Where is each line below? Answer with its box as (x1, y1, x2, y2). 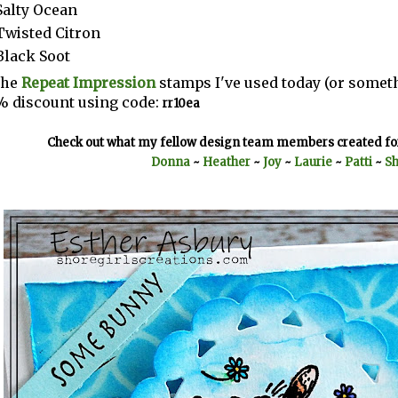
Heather (202, 155, 251, 171)
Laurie (293, 155, 335, 171)
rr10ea (163, 96, 200, 112)
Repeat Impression (21, 74, 155, 92)
